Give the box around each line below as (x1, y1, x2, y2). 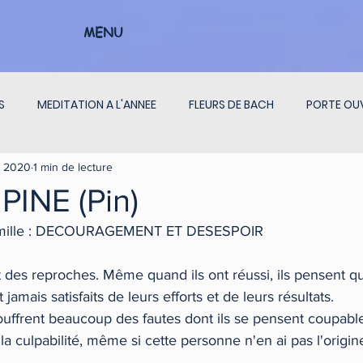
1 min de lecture (33, 160, 113, 173)
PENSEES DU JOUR (95, 160, 187, 177)
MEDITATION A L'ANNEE (37, 96, 156, 113)
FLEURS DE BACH (189, 96, 274, 113)
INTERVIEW (220, 160, 275, 177)
